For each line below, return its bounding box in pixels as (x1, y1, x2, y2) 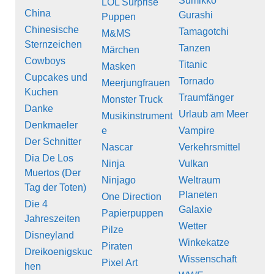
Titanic (179, 59, 207, 70)
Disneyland (24, 230, 74, 241)
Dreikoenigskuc (24, 246, 92, 257)
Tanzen (179, 43, 210, 54)
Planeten (179, 190, 218, 201)
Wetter (179, 221, 207, 232)
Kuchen (24, 87, 58, 98)
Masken (102, 61, 136, 72)
